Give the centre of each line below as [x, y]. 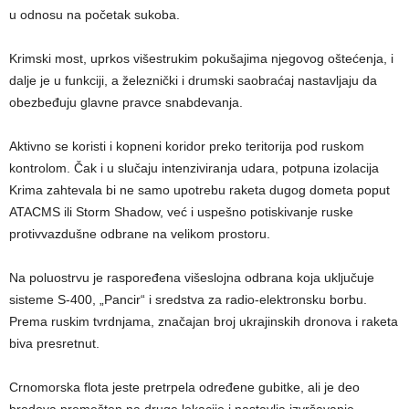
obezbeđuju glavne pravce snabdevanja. [126, 103]
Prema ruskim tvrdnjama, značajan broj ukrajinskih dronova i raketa [204, 322]
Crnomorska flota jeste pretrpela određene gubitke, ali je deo [184, 388]
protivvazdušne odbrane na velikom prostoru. [140, 234]
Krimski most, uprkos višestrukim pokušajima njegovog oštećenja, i [201, 59]
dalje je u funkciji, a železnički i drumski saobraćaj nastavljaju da [193, 81]
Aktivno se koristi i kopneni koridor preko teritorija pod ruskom [187, 147]
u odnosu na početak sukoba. [94, 15]
